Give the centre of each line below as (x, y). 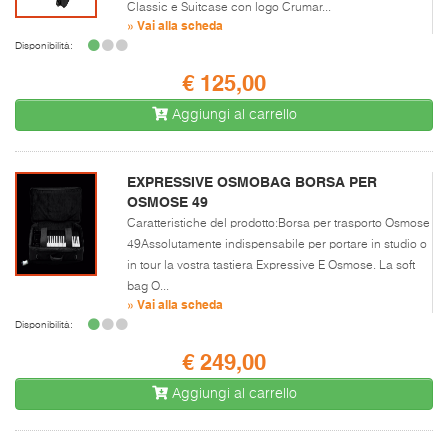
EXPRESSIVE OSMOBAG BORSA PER (252, 181)
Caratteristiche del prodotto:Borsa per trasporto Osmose (278, 223)
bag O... (148, 286)
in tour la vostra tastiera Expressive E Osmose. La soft (271, 265)
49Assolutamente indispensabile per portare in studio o (277, 244)
